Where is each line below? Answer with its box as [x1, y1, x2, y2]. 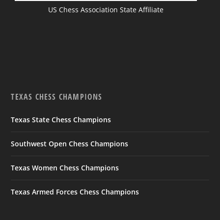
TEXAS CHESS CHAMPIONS [11, 91, 103, 102]
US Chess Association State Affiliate [48, 4, 164, 14]
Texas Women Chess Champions [11, 163, 119, 172]
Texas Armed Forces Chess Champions [11, 187, 139, 196]
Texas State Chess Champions [11, 114, 111, 124]
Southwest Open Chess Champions [11, 138, 129, 148]
